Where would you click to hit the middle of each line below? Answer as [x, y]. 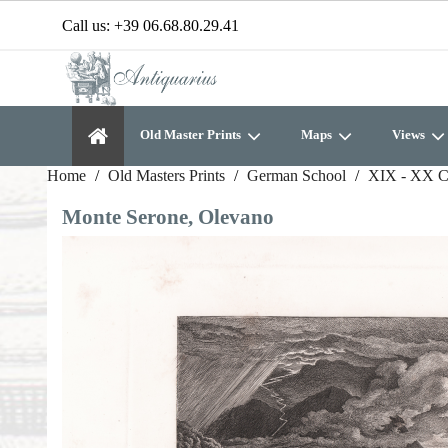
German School [296, 175]
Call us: [88, 25]
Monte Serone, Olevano [168, 216]
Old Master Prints [192, 134]
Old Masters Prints [166, 175]
